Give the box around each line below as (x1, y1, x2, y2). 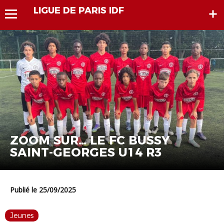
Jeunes (10, 211, 33, 220)
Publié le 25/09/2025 (14, 185, 76, 195)
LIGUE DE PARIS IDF (33, 5, 124, 16)
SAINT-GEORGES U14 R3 (10, 145, 162, 160)
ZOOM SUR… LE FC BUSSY (10, 133, 169, 148)
